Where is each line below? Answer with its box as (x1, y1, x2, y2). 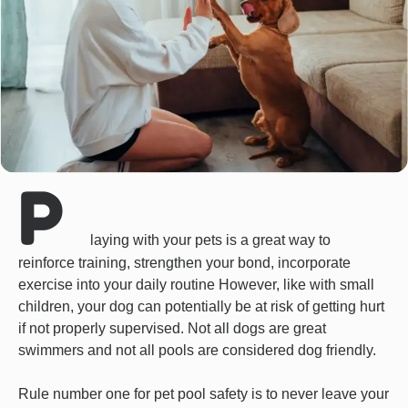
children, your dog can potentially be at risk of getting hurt (18, 298, 384, 314)
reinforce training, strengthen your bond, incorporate (18, 254, 351, 270)
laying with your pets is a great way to (90, 231, 331, 248)
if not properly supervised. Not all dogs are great (18, 320, 326, 336)
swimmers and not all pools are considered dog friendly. (18, 342, 376, 358)
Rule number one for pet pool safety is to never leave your (18, 385, 389, 402)
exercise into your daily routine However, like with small (18, 276, 374, 292)
